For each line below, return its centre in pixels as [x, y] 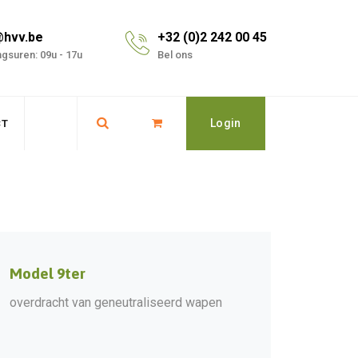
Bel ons [175, 55]
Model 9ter [48, 273]
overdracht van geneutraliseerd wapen [116, 302]
